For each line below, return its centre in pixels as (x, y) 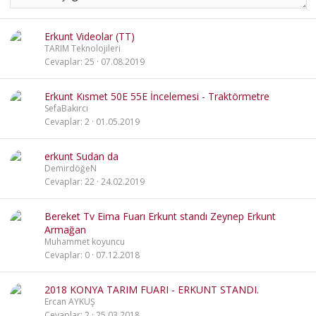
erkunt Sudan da (81, 156)
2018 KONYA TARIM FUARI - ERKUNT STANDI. (152, 290)
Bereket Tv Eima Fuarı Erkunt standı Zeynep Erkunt (160, 216)
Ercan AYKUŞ (70, 302)
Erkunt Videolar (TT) (90, 36)
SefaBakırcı (66, 108)
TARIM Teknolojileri (83, 48)
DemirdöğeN (71, 168)
